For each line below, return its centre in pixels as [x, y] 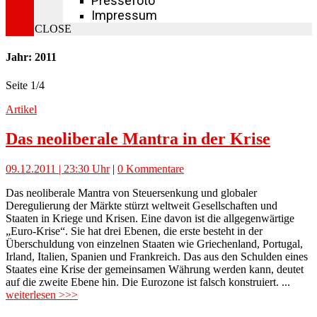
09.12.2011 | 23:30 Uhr [58, 169]
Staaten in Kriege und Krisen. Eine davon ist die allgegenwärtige [150, 219]
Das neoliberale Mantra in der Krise [138, 139]
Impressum [124, 15]
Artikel [21, 109]
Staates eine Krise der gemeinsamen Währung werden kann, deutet [155, 270]
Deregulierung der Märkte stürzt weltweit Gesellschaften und [142, 206]
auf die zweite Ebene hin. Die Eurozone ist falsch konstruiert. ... [148, 282]
